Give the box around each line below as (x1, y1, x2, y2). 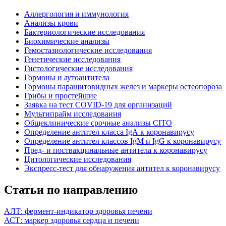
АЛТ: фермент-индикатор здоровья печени (4, 206, 152, 215)
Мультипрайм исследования (24, 109, 121, 119)
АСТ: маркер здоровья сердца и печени (4, 215, 139, 224)
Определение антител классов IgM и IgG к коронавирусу (24, 137, 221, 146)
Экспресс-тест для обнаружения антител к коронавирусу (24, 164, 220, 173)
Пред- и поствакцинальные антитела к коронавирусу (24, 146, 207, 155)
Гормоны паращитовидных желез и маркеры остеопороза (24, 82, 222, 91)
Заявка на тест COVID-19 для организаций (24, 100, 172, 109)
